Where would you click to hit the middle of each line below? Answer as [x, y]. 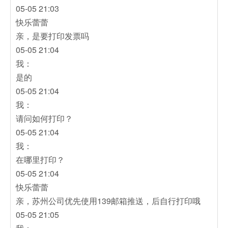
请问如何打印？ [44, 118]
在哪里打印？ [40, 159]
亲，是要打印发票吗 [52, 36]
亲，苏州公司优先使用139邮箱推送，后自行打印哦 [108, 201]
